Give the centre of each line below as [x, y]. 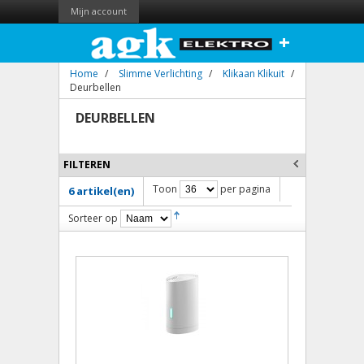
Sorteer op [93, 218]
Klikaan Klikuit [253, 74]
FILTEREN [87, 165]
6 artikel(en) [101, 191]
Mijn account [98, 11]
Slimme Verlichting [160, 74]
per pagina [244, 189]
